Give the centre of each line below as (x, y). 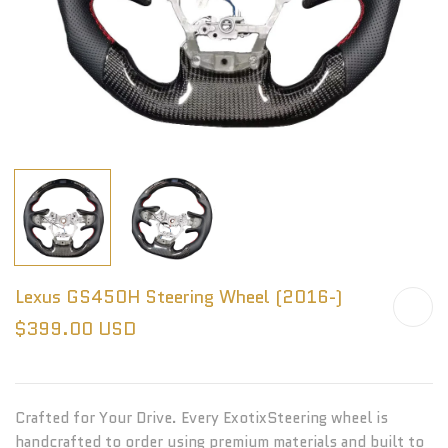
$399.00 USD (75, 329)
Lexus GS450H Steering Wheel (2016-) (178, 297)
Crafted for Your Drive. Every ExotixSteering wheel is (201, 418)
